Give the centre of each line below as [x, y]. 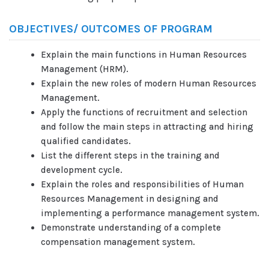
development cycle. [81, 170]
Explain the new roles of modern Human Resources [148, 83]
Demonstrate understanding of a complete [131, 227]
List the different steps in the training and [130, 155]
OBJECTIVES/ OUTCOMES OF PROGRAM [111, 29]
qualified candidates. [86, 141]
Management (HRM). [84, 69]
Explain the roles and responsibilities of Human [142, 184]
